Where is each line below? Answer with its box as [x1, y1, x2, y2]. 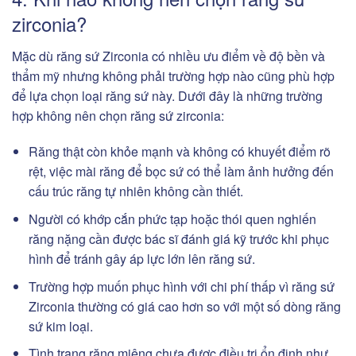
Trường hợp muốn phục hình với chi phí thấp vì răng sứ [28, 277, 335, 296]
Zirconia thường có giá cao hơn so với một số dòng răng [28, 296, 341, 315]
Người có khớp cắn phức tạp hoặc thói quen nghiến [28, 209, 316, 228]
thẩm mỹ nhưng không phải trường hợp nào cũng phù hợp [12, 66, 335, 85]
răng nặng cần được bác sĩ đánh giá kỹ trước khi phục [28, 229, 329, 248]
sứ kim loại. [28, 316, 93, 335]
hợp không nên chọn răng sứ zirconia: [12, 106, 224, 125]
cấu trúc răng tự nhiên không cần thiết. [28, 182, 243, 201]
